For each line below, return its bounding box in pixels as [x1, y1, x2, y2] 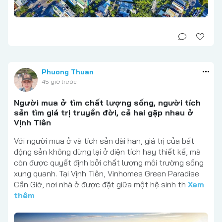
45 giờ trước [42, 77, 76, 85]
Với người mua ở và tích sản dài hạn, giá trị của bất [14, 135, 194, 146]
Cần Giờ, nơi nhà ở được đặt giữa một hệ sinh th [14, 179, 188, 189]
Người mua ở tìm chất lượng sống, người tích [14, 97, 201, 108]
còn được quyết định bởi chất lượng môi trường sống [14, 157, 204, 167]
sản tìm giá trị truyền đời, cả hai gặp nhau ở [14, 107, 194, 117]
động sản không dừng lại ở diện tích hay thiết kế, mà [14, 146, 201, 157]
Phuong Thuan [42, 67, 94, 76]
